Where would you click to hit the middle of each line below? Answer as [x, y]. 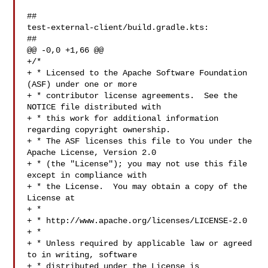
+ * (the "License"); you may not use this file [137, 164]
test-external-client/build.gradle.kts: [118, 28]
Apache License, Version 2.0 [92, 153]
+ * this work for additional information [123, 118]
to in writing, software [82, 255]
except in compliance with [87, 175]
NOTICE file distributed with [94, 107]
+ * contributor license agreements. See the [133, 96]
